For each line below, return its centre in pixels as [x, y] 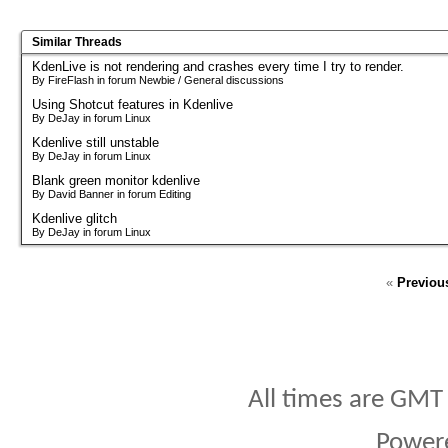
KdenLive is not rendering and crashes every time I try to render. [218, 66]
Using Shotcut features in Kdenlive [132, 104]
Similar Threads [77, 41]
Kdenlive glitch [74, 218]
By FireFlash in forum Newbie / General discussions [158, 79]
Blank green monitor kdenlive [116, 180]
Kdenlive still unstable [95, 142]
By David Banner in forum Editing [111, 193]
